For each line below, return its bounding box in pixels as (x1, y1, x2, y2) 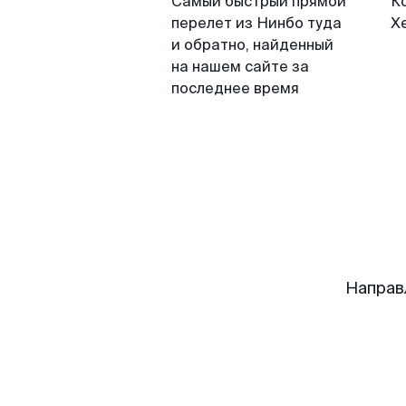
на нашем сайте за (171, 57, 309, 76)
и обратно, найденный (171, 35, 333, 54)
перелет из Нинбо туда (171, 14, 342, 33)
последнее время (171, 79, 299, 98)
